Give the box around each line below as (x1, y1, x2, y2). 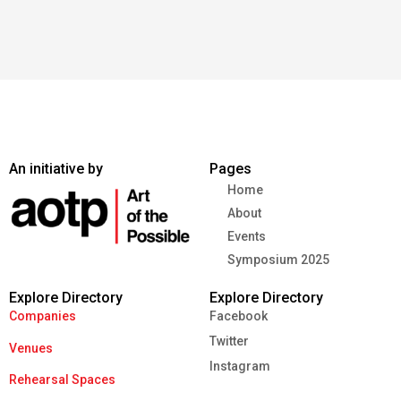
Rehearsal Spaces (9, 372, 115, 388)
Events (227, 229, 266, 244)
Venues (9, 340, 53, 355)
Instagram (209, 359, 270, 374)
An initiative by (9, 160, 103, 178)
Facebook (209, 309, 268, 324)
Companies (9, 309, 76, 324)
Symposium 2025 (227, 252, 329, 268)
